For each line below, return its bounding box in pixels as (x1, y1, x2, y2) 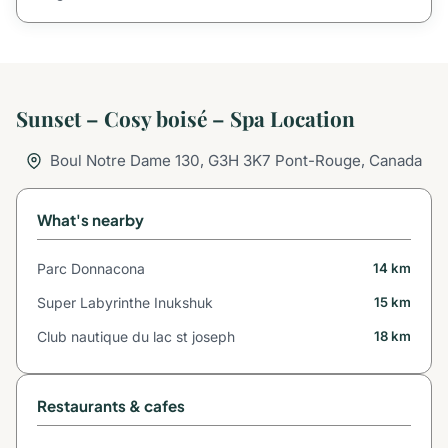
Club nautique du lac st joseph (37, 327, 235, 345)
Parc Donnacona (37, 260, 145, 278)
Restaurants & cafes (37, 395, 185, 415)
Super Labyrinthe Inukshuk (37, 293, 213, 311)
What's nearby (37, 209, 144, 229)
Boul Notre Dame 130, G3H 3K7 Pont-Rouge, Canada (46, 150, 423, 170)
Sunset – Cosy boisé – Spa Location (16, 104, 355, 133)
